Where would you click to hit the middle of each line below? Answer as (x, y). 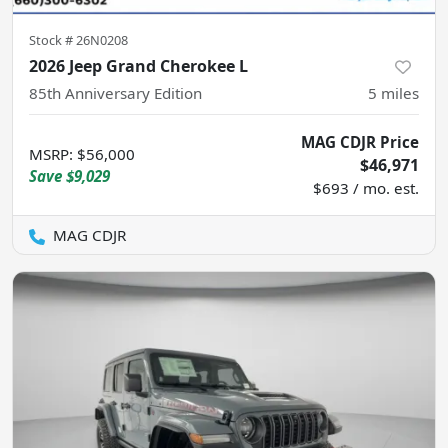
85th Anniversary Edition (115, 92)
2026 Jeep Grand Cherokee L (138, 65)
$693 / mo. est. (366, 187)
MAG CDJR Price (360, 141)
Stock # (52, 39)
